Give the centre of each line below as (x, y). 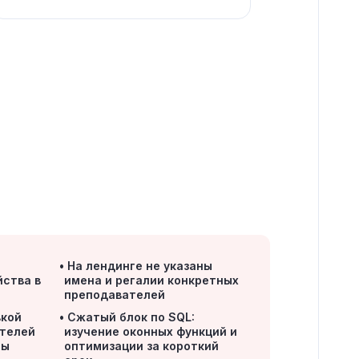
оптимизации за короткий (141, 346)
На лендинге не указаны (139, 266)
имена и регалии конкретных (151, 280)
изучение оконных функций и (150, 331)
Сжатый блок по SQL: (131, 317)
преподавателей (114, 294)
